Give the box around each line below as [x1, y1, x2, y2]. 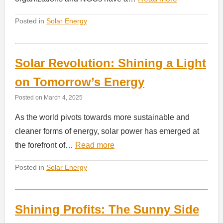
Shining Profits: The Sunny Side [15, 203, 199, 217]
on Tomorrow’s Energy [15, 75, 144, 89]
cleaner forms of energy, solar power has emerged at [15, 127, 199, 136]
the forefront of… [15, 141, 75, 150]
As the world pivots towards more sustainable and [15, 113, 190, 122]
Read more [75, 141, 114, 150]
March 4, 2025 [44, 94, 83, 101]
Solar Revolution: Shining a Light [15, 56, 206, 70]
